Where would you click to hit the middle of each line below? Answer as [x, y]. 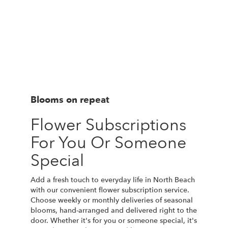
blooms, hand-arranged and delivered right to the [114, 210]
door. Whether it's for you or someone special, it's [114, 220]
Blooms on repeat [70, 100]
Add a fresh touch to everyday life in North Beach [113, 180]
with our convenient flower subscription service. [110, 190]
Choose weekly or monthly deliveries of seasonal [112, 200]
